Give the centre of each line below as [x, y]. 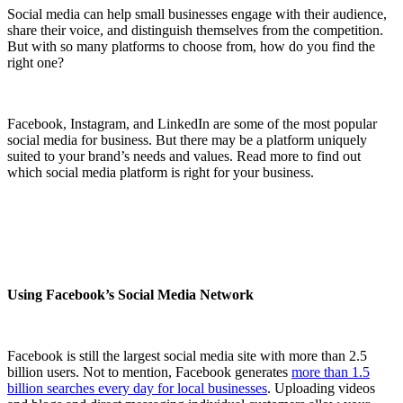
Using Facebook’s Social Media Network [132, 294]
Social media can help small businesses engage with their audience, [197, 13]
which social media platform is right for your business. [162, 172]
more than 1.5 [331, 372]
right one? [37, 62]
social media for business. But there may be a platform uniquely [187, 139]
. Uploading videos [321, 388]
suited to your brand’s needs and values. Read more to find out [184, 156]
